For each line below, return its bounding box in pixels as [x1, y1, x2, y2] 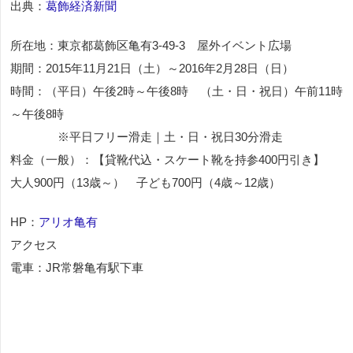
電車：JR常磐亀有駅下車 [10, 260, 143, 274]
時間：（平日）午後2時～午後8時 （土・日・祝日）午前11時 [10, 84, 343, 98]
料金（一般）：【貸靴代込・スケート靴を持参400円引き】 [10, 152, 325, 166]
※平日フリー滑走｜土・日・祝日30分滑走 [10, 129, 283, 143]
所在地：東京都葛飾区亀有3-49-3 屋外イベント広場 [10, 38, 292, 52]
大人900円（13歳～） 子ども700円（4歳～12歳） [10, 175, 281, 189]
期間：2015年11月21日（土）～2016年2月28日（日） [10, 61, 294, 75]
